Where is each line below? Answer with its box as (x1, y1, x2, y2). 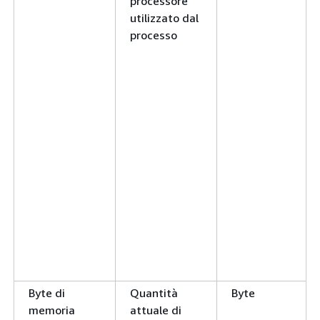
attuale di (130, 303, 181, 317)
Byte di (29, 286, 65, 300)
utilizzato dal (130, 11, 199, 25)
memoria (29, 303, 75, 317)
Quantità (130, 286, 178, 300)
